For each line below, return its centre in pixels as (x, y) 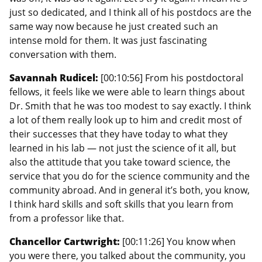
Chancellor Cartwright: (66, 241)
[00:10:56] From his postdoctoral (172, 77)
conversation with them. (63, 54)
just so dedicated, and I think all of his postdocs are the (130, 12)
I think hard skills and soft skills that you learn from (121, 204)
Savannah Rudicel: (55, 77)
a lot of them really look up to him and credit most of (125, 120)
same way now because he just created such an (114, 26)
